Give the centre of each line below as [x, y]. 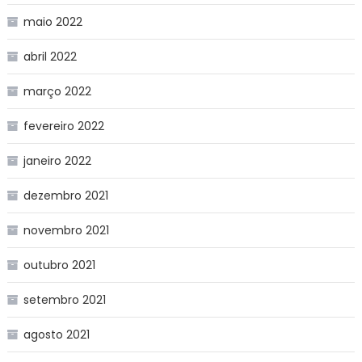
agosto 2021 [56, 334]
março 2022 [57, 91]
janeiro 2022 [57, 160]
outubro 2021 [59, 265]
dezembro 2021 [65, 195]
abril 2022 [50, 56]
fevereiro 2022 [63, 126]
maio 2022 [53, 21]
